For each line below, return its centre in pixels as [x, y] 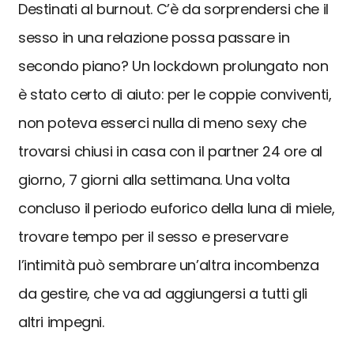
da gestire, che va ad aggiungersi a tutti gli [163, 294]
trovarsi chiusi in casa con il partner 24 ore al [170, 151]
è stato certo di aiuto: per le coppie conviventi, [175, 94]
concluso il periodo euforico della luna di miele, [177, 208]
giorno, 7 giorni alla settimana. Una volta [154, 180]
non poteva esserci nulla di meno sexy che [162, 123]
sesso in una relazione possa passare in [154, 38]
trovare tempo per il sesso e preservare [153, 237]
